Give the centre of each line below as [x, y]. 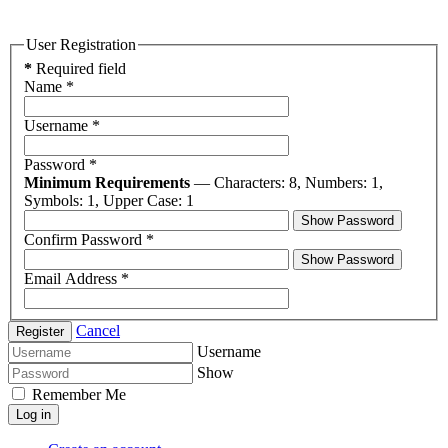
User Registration [81, 44]
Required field [79, 68]
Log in [33, 414]
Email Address [70, 278]
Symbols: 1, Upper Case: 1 [109, 200]
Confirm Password [83, 239]
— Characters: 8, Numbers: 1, [286, 182]
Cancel [98, 330]
